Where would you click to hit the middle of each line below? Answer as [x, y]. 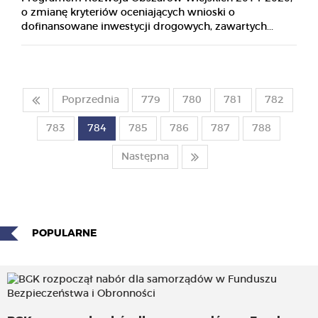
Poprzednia [91, 100]
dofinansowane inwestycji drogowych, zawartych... [147, 27]
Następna [145, 157]
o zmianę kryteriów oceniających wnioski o [128, 12]
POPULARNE [64, 233]
